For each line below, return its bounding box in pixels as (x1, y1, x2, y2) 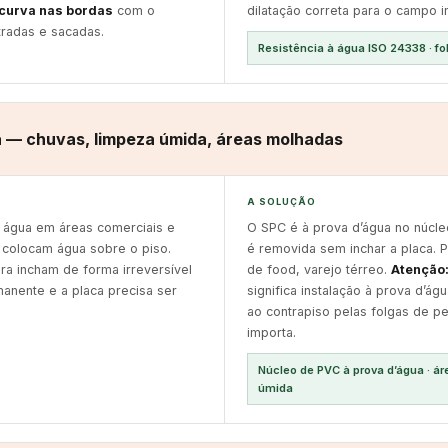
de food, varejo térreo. (246, 262, 391, 277)
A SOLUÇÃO (246, 196, 317, 207)
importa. (246, 325, 296, 340)
